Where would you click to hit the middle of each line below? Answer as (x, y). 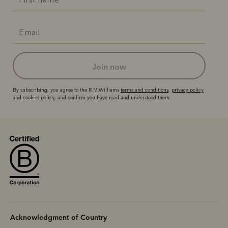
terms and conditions (145, 90)
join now (111, 66)
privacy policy (188, 90)
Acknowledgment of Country (59, 218)
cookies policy (39, 97)
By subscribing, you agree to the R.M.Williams (67, 90)
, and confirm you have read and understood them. (113, 97)
